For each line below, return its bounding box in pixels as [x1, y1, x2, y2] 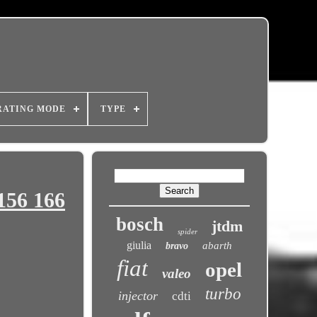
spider [178, 227, 198, 236]
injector [117, 289, 158, 303]
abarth [202, 240, 233, 251]
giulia [127, 239, 152, 251]
